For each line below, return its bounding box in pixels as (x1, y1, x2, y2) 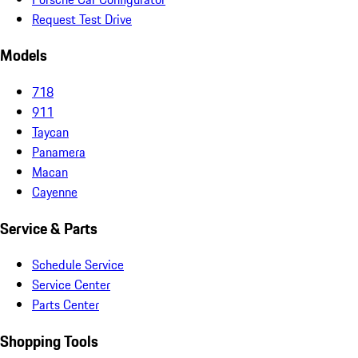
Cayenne (32, 181, 78, 201)
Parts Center (32, 295, 99, 315)
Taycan (32, 121, 69, 141)
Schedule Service (32, 255, 124, 275)
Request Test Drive (32, 9, 132, 29)
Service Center (32, 275, 110, 295)
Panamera (32, 141, 86, 161)
